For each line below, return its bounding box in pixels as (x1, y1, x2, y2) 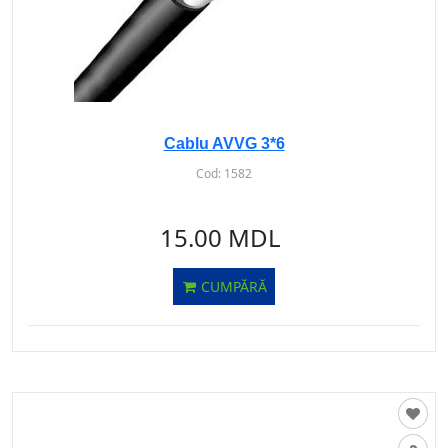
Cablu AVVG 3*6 (163, 135, 285, 152)
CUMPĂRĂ (197, 277, 267, 296)
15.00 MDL (160, 221, 281, 254)
